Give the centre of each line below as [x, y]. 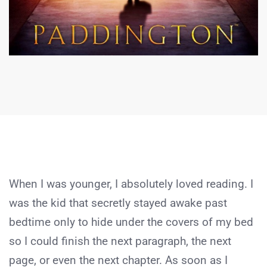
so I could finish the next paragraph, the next [120, 241]
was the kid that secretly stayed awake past [118, 203]
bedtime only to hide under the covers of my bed [131, 222]
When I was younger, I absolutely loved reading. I [131, 184]
